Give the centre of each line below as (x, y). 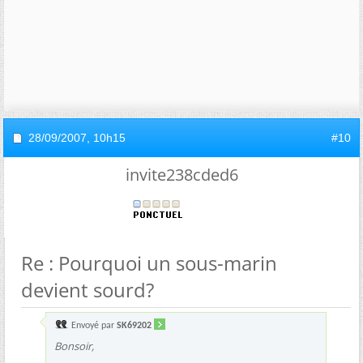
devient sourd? (88, 289)
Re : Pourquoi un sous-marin (149, 263)
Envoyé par (93, 325)
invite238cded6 (181, 174)
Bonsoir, (74, 346)
